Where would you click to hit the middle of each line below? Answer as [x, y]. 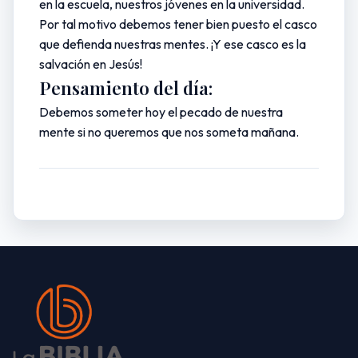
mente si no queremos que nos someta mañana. [169, 132]
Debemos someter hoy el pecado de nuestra [161, 112]
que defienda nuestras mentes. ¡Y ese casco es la [173, 44]
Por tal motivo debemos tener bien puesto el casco [178, 24]
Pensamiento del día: [126, 88]
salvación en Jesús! [91, 64]
